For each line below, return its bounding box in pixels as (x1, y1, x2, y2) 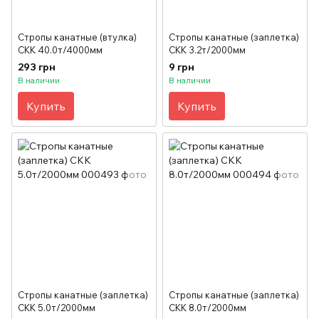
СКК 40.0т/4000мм (18, 43, 103, 56)
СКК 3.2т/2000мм (169, 43, 246, 56)
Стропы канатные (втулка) (18, 31, 137, 43)
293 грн (18, 60, 56, 73)
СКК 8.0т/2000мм (169, 301, 246, 313)
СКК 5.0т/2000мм (18, 301, 95, 313)
